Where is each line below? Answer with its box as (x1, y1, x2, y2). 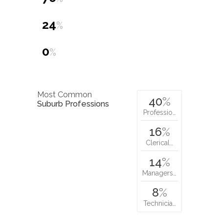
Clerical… (146, 138, 173, 147)
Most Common (37, 90, 92, 100)
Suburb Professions (37, 99, 109, 109)
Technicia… (143, 199, 176, 207)
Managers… (142, 169, 176, 177)
